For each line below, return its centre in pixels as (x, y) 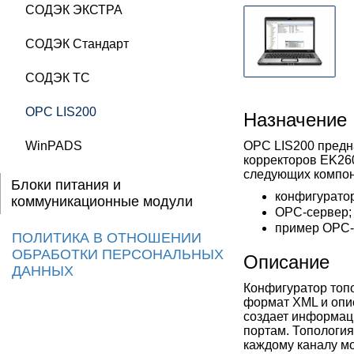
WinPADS (54, 146)
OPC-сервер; (313, 212)
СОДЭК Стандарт (77, 44)
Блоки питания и (66, 185)
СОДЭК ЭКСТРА (74, 10)
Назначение (295, 120)
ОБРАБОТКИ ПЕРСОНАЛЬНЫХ (118, 254)
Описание (286, 262)
